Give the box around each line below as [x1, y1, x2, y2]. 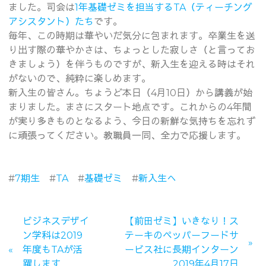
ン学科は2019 [22, 230, 83, 242]
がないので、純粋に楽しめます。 [8, 73, 151, 85]
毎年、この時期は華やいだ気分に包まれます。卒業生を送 [8, 30, 255, 42]
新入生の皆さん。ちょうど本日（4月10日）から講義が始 [8, 87, 252, 99]
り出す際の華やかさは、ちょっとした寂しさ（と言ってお [8, 45, 255, 56]
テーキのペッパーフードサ [125, 230, 239, 242]
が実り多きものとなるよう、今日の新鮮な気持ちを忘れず [8, 116, 255, 128]
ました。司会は [8, 2, 75, 14]
